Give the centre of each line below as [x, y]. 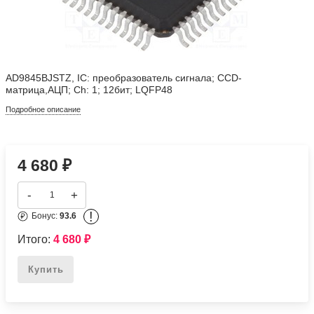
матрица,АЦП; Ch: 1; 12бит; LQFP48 [89, 90]
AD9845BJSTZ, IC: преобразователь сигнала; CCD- [124, 78]
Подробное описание [43, 109]
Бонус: [46, 216]
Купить [46, 269]
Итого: [36, 239]
